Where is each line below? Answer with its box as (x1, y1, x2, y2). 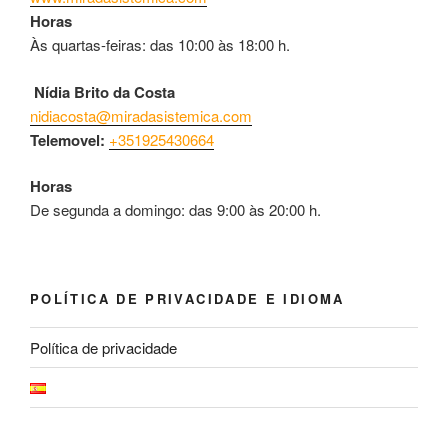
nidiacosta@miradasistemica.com (30, 104, 252, 126)
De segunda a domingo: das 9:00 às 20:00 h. (30, 199, 321, 221)
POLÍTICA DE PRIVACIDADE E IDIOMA (30, 288, 345, 308)
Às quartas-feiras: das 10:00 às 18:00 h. (30, 34, 290, 56)
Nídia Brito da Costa (30, 80, 175, 103)
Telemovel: (30, 128, 109, 151)
